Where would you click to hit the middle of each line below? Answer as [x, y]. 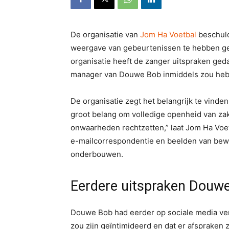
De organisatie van [105, 35]
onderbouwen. [97, 154]
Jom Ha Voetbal [168, 35]
